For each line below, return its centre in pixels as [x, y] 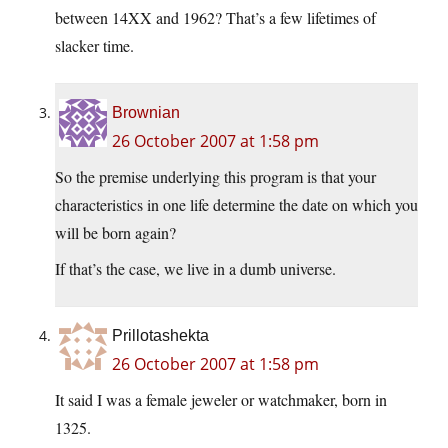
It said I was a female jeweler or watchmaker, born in [221, 400]
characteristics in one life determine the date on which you [236, 205]
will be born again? [115, 233]
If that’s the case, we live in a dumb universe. [195, 269]
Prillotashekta [160, 336]
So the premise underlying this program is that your [215, 177]
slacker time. [94, 46]
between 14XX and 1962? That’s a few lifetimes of [215, 18]
